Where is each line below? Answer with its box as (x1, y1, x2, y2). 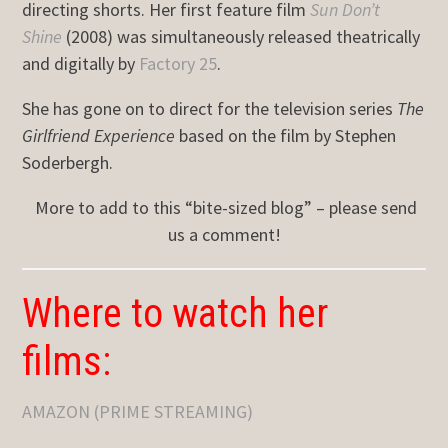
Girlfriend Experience (22, 123, 176, 147)
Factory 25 (139, 51, 218, 75)
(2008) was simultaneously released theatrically (66, 24, 421, 48)
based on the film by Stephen (175, 123, 397, 147)
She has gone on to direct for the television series (22, 96, 398, 120)
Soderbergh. (22, 150, 114, 174)
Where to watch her (22, 290, 329, 338)
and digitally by (22, 51, 140, 75)
